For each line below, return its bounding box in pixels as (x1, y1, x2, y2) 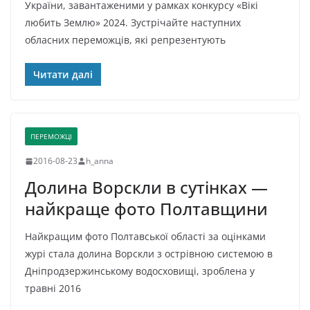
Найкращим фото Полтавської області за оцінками (25, 230, 266, 244)
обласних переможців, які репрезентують (25, 33, 226, 47)
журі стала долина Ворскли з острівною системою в (25, 247, 273, 261)
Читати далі (33, 68, 93, 82)
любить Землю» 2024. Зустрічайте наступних (25, 16, 241, 30)
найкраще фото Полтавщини (25, 197, 268, 221)
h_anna (86, 155, 113, 167)
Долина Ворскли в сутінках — (25, 176, 268, 199)
